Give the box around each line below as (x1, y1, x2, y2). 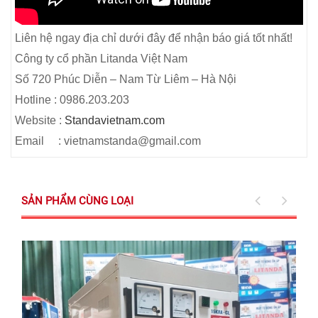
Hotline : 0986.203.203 (15, 93, 129, 106)
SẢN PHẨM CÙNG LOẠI (21, 194, 133, 207)
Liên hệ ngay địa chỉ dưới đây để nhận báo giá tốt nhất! (15, 31, 292, 44)
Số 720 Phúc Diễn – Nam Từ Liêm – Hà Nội (15, 72, 236, 85)
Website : (15, 114, 65, 126)
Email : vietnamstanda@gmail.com (15, 134, 201, 147)
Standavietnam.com (65, 114, 165, 126)
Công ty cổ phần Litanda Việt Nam (15, 52, 187, 65)
